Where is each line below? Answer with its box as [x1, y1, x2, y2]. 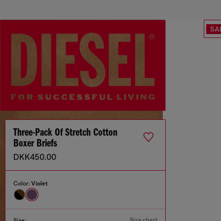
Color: [13, 180, 31, 187]
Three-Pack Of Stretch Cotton [13, 127, 117, 139]
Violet [31, 180, 48, 187]
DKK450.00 [13, 153, 56, 162]
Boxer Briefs [13, 138, 57, 150]
